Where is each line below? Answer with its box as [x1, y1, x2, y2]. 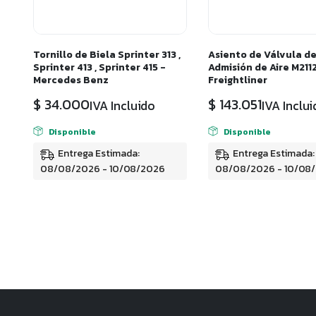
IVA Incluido [89, 97, 156, 116]
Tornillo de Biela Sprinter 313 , [33, 47, 181, 63]
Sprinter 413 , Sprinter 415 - [33, 60, 166, 75]
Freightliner [208, 73, 267, 88]
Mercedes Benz [33, 73, 109, 88]
